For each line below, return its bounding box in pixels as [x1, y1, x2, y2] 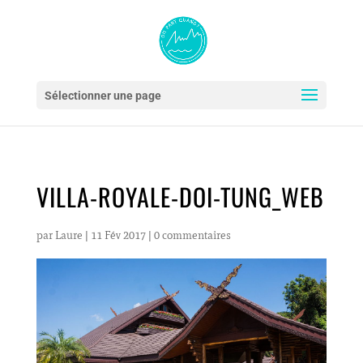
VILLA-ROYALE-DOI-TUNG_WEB [36, 178, 324, 215]
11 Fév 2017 [90, 228, 146, 242]
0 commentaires [153, 228, 231, 242]
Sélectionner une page [44, 89, 161, 102]
